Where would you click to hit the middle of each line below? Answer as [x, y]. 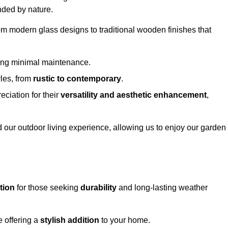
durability [98, 188]
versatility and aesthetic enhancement [134, 95]
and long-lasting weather [162, 188]
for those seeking [48, 188]
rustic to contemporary [77, 79]
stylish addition [70, 220]
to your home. [125, 220]
